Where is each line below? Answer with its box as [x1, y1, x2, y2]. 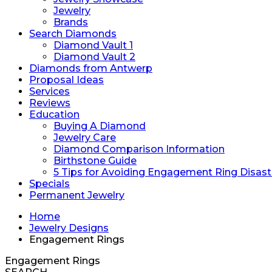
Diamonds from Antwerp [29, 63, 152, 74]
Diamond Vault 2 [53, 51, 135, 63]
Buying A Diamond [53, 120, 146, 132]
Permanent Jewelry [29, 189, 124, 201]
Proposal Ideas [29, 74, 104, 86]
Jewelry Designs [29, 222, 109, 234]
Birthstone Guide [53, 155, 137, 166]
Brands [53, 16, 88, 28]
